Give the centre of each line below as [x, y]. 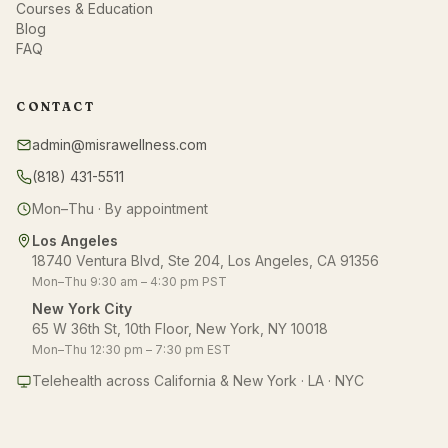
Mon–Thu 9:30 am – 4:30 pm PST [129, 282]
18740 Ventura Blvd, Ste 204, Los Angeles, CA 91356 [205, 261]
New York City [82, 309]
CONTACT [55, 107]
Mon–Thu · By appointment [120, 209]
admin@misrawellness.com [119, 145]
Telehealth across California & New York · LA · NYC [198, 381]
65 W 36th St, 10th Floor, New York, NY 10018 [180, 329]
